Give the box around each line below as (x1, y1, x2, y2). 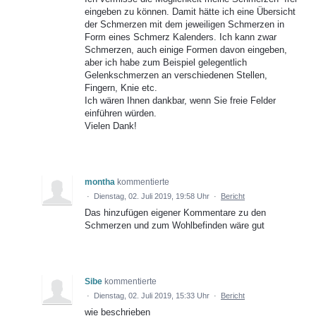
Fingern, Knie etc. (85, 83, 157, 94)
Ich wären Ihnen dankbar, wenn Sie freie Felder (85, 95, 276, 107)
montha (85, 177, 115, 188)
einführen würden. (85, 108, 157, 119)
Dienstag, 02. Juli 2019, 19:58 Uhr (94, 192, 209, 201)
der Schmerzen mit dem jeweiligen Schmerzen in (85, 19, 284, 30)
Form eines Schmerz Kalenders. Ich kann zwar (85, 32, 276, 43)
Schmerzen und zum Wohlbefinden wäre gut (85, 220, 265, 231)
